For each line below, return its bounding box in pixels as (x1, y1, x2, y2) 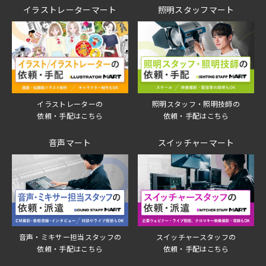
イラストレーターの (37, 98, 103, 109)
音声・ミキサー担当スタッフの (18, 231, 122, 242)
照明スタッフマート (157, 3, 235, 15)
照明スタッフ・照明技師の (152, 98, 240, 109)
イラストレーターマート (23, 3, 117, 15)
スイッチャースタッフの (156, 231, 236, 242)
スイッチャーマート (157, 136, 235, 148)
